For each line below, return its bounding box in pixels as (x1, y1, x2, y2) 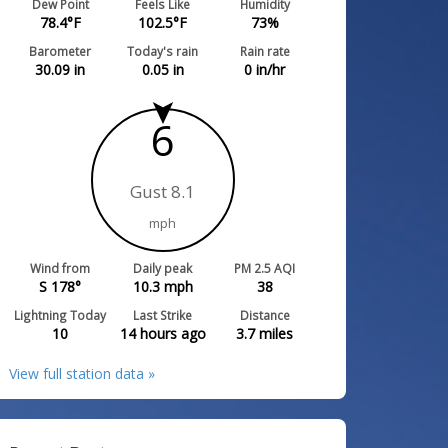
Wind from (30, 259, 91, 276)
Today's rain (127, 42, 199, 59)
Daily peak (133, 259, 193, 276)
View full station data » (9, 363, 156, 383)
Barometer (29, 42, 92, 59)
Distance (239, 306, 290, 323)
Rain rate (239, 42, 290, 59)
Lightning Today (14, 306, 107, 323)
